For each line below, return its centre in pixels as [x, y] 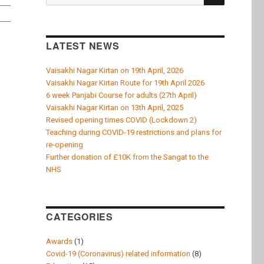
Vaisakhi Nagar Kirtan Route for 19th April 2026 [126, 83]
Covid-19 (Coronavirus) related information [118, 253]
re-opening [65, 145]
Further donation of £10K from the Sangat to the [128, 157]
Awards [60, 241]
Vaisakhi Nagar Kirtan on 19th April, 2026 [115, 71]
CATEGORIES [80, 216]
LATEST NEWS [83, 46]
